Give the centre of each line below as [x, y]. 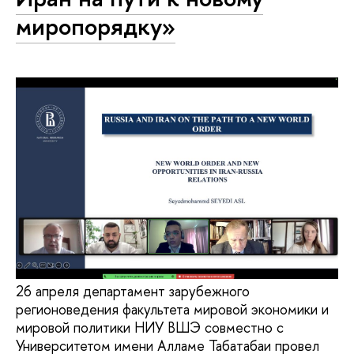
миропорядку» [96, 26]
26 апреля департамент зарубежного [133, 292]
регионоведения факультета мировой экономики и [172, 310]
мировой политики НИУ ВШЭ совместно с [150, 328]
